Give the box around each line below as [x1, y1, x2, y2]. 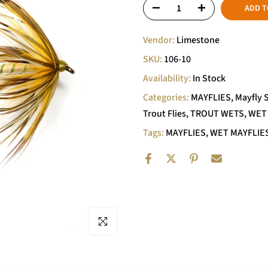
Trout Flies [143, 107, 186, 120]
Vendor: [143, 33, 176, 47]
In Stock [193, 72, 226, 85]
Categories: [143, 91, 191, 104]
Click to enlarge [90, 215, 145, 227]
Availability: [143, 72, 193, 85]
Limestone [176, 33, 220, 47]
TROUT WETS [190, 107, 244, 120]
